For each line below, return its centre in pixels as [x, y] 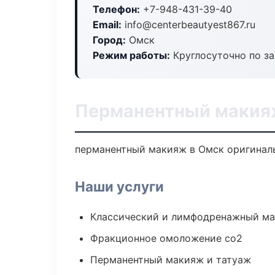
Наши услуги [119, 186]
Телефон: [116, 9]
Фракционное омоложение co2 [166, 238]
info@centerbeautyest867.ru [188, 25]
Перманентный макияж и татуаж [171, 260]
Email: [107, 25]
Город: [109, 40]
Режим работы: [131, 55]
